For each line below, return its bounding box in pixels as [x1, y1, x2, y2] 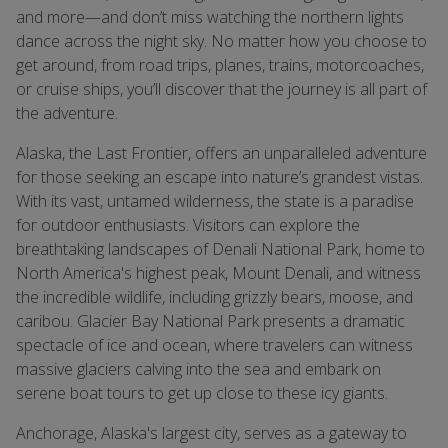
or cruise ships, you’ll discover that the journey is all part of [16, 78, 427, 100]
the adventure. [16, 102, 118, 124]
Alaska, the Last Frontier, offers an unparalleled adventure [16, 142, 427, 164]
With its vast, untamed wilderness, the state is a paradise [16, 190, 414, 212]
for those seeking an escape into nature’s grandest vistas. [16, 166, 423, 188]
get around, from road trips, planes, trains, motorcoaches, [16, 54, 424, 76]
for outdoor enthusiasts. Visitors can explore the [16, 214, 360, 236]
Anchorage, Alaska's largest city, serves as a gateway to [16, 422, 407, 444]
